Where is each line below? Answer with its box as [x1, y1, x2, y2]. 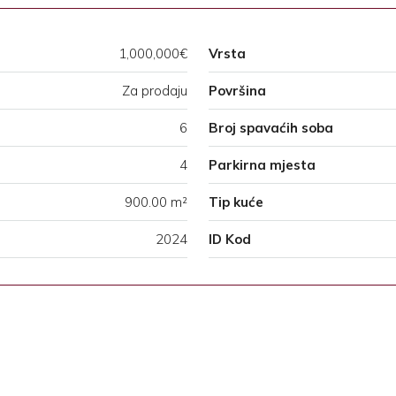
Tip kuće [209, 194, 263, 211]
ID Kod [209, 231, 251, 248]
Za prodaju [122, 82, 187, 100]
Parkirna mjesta [209, 156, 316, 174]
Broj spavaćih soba [209, 119, 333, 137]
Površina [209, 82, 266, 100]
